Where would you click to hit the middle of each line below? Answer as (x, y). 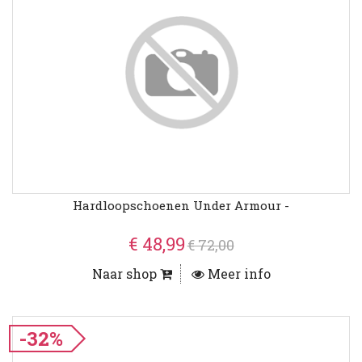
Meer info (237, 274)
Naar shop (126, 274)
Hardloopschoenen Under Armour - (181, 206)
